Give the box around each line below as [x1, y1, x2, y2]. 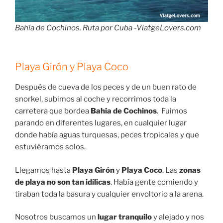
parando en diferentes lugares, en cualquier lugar [15, 118, 187, 128]
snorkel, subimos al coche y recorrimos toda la [15, 95, 176, 104]
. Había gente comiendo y [111, 177, 198, 187]
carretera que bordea [15, 107, 91, 116]
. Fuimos [157, 107, 187, 116]
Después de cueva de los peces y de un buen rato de [15, 83, 197, 92]
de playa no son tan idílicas [15, 177, 111, 187]
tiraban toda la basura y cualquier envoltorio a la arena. [15, 189, 204, 199]
